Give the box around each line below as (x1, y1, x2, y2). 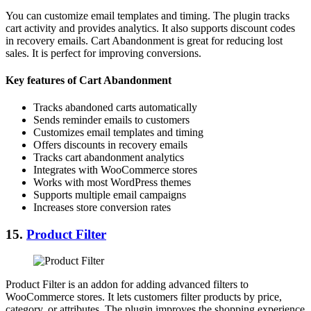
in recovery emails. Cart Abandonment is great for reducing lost (6, 34, 283, 47)
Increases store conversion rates (33, 201, 171, 214)
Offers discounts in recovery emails (33, 139, 187, 151)
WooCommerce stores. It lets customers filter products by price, (6, 291, 282, 303)
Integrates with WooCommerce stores (33, 164, 197, 176)
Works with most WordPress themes (33, 176, 191, 189)
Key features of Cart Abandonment (6, 74, 171, 86)
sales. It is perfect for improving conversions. (6, 47, 201, 59)
